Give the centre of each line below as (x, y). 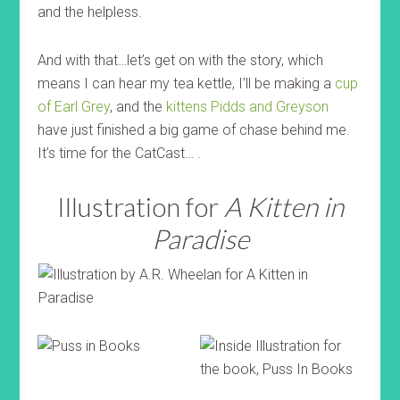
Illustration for (140, 206)
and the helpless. (90, 12)
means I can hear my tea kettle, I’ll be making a (187, 83)
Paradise (200, 238)
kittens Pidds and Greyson (246, 107)
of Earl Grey (74, 107)
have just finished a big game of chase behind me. (194, 130)
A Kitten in (283, 206)
